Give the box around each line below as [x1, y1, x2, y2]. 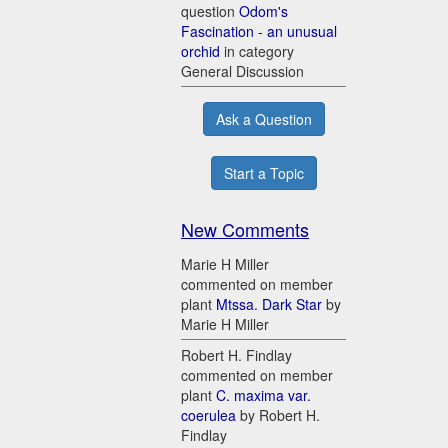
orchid [181, 41, 220, 62]
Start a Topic [223, 163, 304, 184]
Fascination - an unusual [181, 21, 337, 42]
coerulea [181, 405, 236, 426]
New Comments [181, 216, 309, 243]
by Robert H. [236, 405, 320, 426]
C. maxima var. [216, 385, 311, 406]
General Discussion [181, 61, 304, 82]
